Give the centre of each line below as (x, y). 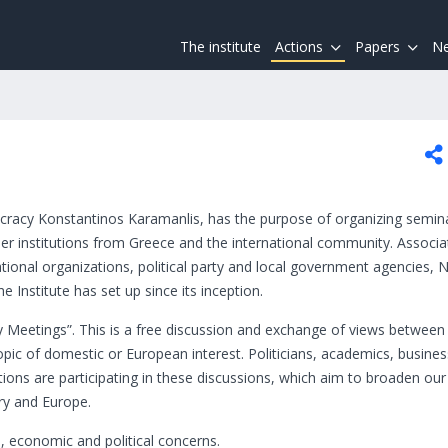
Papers (377, 46)
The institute (220, 46)
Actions (299, 46)
